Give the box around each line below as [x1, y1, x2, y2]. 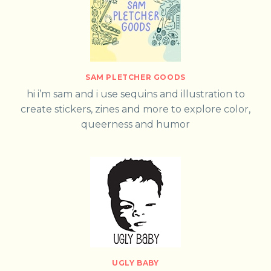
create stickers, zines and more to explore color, [21, 103, 250, 116]
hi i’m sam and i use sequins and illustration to [26, 88, 245, 100]
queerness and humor [81, 119, 190, 131]
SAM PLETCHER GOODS [85, 73, 186, 82]
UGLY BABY [112, 258, 159, 268]
